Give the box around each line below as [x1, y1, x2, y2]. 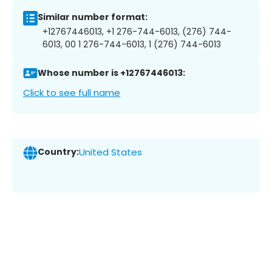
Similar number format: [38, 11, 148, 24]
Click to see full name [23, 86, 120, 99]
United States [79, 146, 142, 159]
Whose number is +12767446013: [38, 67, 185, 80]
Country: [38, 146, 79, 158]
